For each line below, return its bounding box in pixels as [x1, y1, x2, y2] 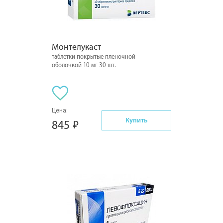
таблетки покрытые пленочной [52, 53, 135, 60]
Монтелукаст [52, 42, 101, 52]
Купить [125, 116, 147, 124]
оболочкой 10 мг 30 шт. [52, 62, 116, 69]
